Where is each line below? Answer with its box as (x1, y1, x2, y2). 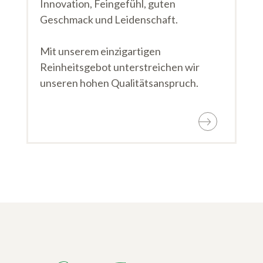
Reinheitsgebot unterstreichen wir (40, 60, 200, 74)
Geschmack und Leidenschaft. (40, 13, 178, 26)
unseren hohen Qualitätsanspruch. (40, 76, 198, 90)
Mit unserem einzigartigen (40, 45, 161, 58)
